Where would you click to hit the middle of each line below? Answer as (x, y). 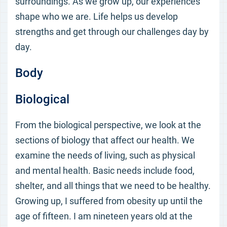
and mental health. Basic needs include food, (105, 171)
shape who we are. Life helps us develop (97, 16)
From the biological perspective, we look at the (108, 125)
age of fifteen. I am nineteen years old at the (104, 216)
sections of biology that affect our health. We (105, 140)
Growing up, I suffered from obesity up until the (109, 201)
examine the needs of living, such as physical (105, 155)
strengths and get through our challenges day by (112, 32)
